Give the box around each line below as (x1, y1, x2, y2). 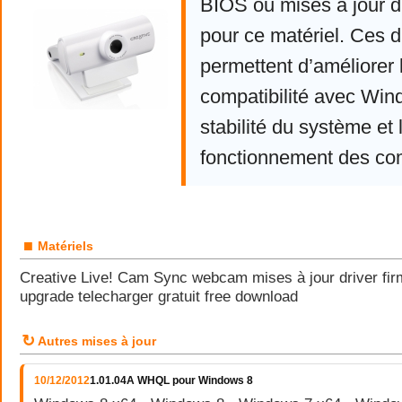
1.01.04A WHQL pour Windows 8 (90, 374, 253, 387)
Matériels (38, 239, 93, 253)
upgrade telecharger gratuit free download (20, 287, 298, 305)
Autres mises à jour (38, 334, 156, 348)
